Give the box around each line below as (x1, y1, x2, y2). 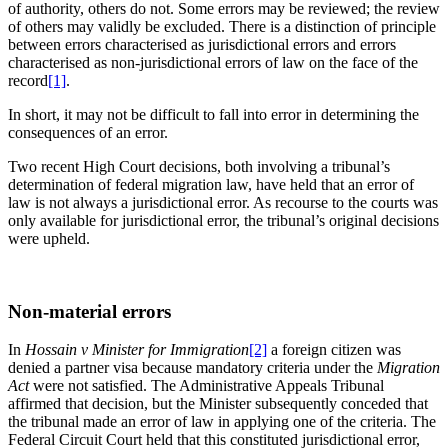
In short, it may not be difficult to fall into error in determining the (8, 105, 419, 123)
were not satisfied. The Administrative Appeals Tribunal (29, 377, 384, 395)
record (8, 71, 48, 89)
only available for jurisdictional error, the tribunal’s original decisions (8, 211, 439, 229)
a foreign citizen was (267, 341, 401, 359)
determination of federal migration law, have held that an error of (8, 175, 414, 193)
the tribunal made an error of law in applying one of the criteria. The (8, 413, 436, 431)
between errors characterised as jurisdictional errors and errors (8, 35, 396, 53)
